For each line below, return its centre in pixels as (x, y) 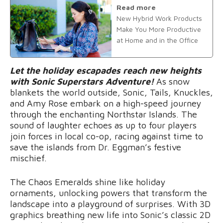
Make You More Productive (159, 29)
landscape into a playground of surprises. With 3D (110, 204)
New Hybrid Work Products (159, 18)
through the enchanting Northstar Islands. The (104, 114)
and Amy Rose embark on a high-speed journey (106, 104)
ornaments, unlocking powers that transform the (109, 193)
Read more (136, 7)
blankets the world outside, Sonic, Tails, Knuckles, (111, 93)
